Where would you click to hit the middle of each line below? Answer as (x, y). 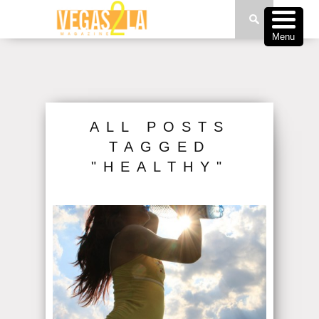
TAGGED (159, 147)
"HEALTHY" (159, 167)
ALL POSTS (159, 127)
